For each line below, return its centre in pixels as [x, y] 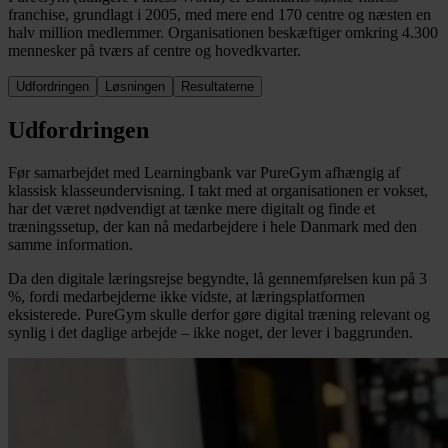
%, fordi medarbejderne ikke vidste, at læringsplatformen [186, 296]
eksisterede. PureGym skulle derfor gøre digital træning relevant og [219, 314]
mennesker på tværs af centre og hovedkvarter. [154, 50]
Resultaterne [217, 86]
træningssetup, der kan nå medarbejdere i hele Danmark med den [212, 226]
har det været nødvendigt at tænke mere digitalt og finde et [191, 208]
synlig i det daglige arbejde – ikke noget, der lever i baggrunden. [210, 332]
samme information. [70, 244]
